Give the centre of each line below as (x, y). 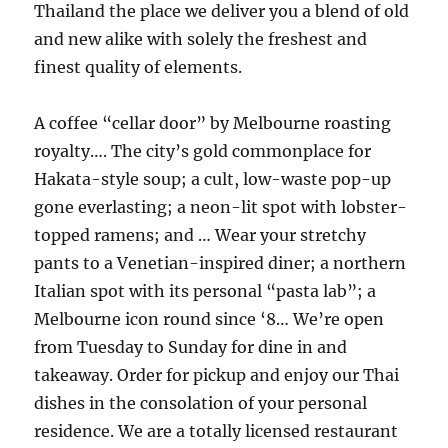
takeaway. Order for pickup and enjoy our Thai (217, 375)
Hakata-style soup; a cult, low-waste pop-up (213, 179)
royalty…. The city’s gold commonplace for (203, 151)
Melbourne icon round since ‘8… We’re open (209, 319)
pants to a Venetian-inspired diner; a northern (220, 263)
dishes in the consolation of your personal (201, 403)
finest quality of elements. (138, 67)
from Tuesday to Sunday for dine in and (191, 347)
